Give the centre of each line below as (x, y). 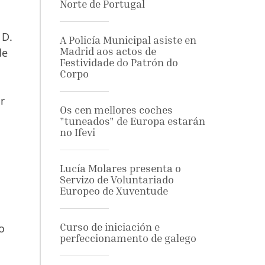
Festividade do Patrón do (119, 62)
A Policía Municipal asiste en (128, 40)
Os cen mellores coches (116, 110)
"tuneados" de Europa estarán (132, 121)
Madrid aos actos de (108, 51)
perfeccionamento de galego (128, 238)
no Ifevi (77, 132)
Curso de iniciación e (109, 227)
